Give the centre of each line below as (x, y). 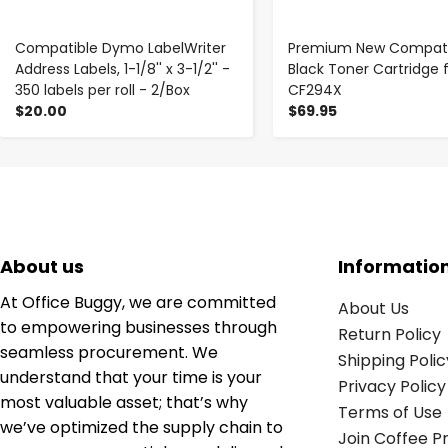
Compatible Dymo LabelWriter (120, 47)
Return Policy (389, 334)
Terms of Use (389, 412)
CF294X (314, 89)
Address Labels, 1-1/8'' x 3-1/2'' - (122, 68)
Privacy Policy (391, 386)
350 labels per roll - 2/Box (102, 89)
